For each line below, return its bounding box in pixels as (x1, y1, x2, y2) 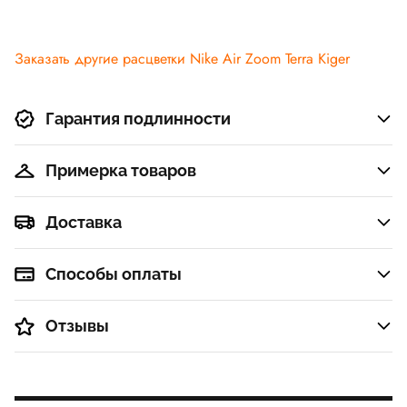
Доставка (45, 213, 122, 233)
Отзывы (45, 316, 109, 336)
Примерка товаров (45, 161, 196, 181)
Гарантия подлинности (45, 109, 231, 129)
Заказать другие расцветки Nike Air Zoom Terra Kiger (15, 48, 350, 70)
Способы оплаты (45, 264, 182, 284)
